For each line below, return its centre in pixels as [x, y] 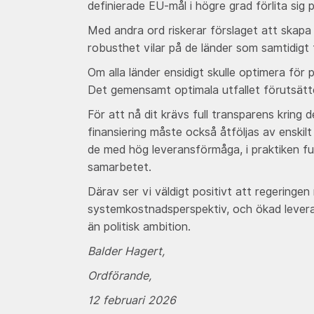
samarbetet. [119, 167]
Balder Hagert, [126, 251]
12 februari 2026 [131, 300]
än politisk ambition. [139, 226]
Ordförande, [119, 275]
